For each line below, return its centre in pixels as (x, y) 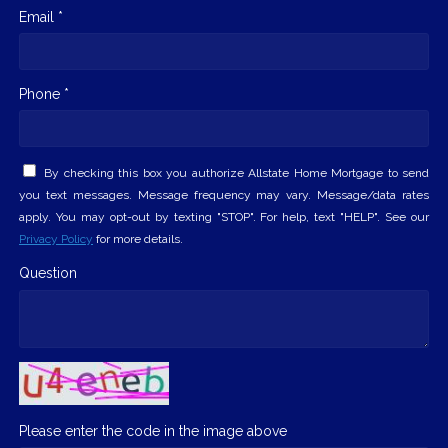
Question (48, 273)
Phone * (44, 93)
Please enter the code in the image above (153, 430)
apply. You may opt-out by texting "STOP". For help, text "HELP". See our (224, 216)
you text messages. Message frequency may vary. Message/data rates (224, 194)
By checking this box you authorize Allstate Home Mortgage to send (237, 172)
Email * (41, 16)
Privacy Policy (56, 238)
